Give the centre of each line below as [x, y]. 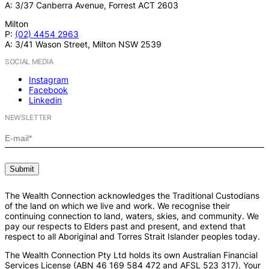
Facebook [48, 90]
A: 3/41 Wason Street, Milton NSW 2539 [83, 44]
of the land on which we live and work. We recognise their [117, 206]
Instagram [49, 80]
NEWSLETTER [28, 118]
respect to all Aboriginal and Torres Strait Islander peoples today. [132, 236]
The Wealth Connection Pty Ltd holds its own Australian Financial [131, 255]
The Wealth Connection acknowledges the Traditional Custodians [132, 195]
